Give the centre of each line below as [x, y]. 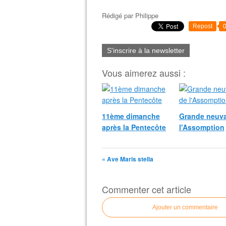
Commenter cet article [147, 189]
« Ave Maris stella [128, 159]
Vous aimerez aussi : [144, 73]
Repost [203, 26]
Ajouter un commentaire [185, 207]
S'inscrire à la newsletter [146, 50]
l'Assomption [202, 127]
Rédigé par [119, 15]
